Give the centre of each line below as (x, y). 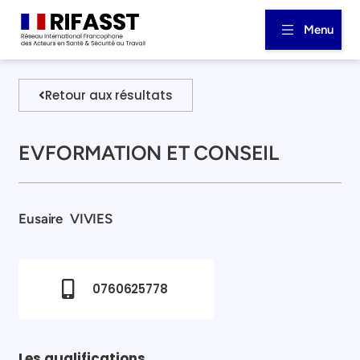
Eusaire (41, 218)
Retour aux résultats (109, 95)
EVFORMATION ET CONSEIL (149, 152)
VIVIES (91, 218)
